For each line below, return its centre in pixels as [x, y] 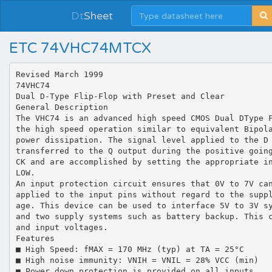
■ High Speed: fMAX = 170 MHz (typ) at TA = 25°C [130, 249]
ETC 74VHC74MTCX [80, 48]
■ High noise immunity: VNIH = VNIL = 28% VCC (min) [137, 260]
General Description [62, 107]
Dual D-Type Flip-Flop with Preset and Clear [120, 96]
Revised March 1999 [59, 74]
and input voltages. [62, 227]
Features [35, 238]
